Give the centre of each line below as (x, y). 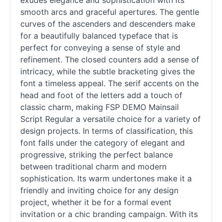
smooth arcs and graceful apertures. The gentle (110, 12)
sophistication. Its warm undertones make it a (106, 179)
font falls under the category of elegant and (103, 143)
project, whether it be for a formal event (96, 202)
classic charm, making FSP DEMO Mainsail (100, 107)
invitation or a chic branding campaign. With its (109, 214)
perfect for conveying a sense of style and (100, 48)
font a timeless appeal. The (72, 83)
